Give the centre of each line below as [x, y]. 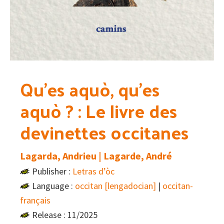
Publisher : [52, 171]
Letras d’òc [93, 171]
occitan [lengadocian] [115, 186]
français [35, 200]
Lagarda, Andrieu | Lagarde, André [96, 156]
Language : [53, 186]
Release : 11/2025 [65, 215]
